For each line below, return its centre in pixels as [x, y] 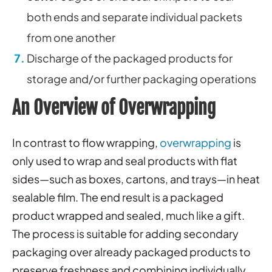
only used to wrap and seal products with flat [125, 161]
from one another [71, 38]
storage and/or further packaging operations [141, 79]
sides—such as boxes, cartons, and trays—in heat [136, 179]
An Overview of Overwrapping [114, 108]
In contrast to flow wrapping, [86, 143]
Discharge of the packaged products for [130, 58]
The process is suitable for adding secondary [125, 234]
